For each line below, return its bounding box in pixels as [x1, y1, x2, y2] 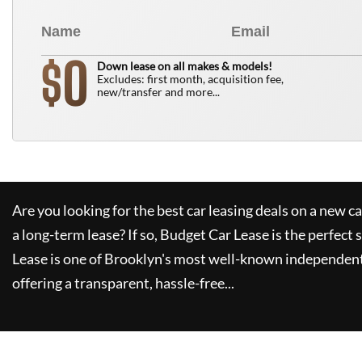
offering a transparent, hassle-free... [12, 274, 234, 292]
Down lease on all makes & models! [97, 59, 272, 73]
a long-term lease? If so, [12, 225, 158, 243]
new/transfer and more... [97, 85, 220, 99]
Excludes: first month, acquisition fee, [97, 72, 284, 86]
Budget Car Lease [160, 225, 269, 243]
